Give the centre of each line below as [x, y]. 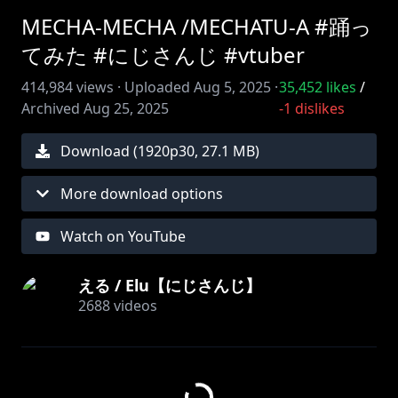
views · [97, 87]
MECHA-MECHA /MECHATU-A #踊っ [197, 26]
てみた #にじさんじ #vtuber [163, 55]
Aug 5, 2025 [232, 87]
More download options [142, 194]
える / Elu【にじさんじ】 [170, 285]
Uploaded [157, 87]
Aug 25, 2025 [126, 108]
